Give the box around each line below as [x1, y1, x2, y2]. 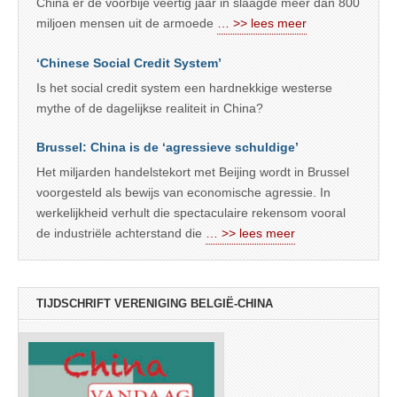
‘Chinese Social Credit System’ [36, 56, 222, 71]
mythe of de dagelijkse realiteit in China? [36, 101, 263, 116]
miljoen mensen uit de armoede [36, 16, 217, 31]
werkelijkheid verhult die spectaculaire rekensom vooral [36, 206, 346, 221]
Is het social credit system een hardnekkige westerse [36, 81, 332, 96]
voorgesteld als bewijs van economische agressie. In [36, 185, 331, 200]
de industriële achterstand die [36, 226, 206, 241]
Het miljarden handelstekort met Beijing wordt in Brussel [36, 165, 349, 180]
